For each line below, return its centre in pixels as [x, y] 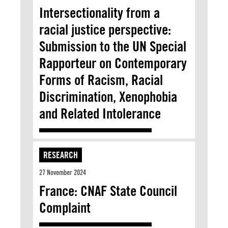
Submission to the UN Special [113, 46]
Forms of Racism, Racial [101, 80]
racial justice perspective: [105, 29]
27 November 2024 [63, 172]
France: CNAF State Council [108, 191]
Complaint [65, 207]
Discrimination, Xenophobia [108, 96]
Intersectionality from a [99, 12]
